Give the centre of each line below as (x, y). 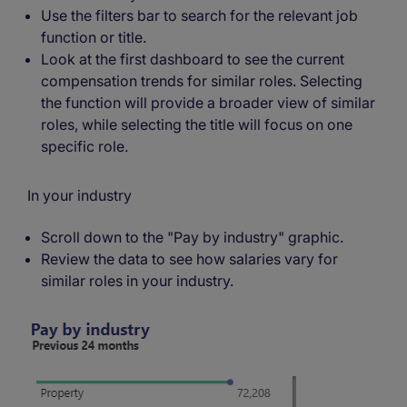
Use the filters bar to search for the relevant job (199, 16)
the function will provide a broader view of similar (208, 103)
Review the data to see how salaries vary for (189, 259)
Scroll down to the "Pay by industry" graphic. (192, 238)
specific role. (84, 147)
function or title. (94, 38)
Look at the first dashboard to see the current (193, 60)
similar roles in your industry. (137, 281)
